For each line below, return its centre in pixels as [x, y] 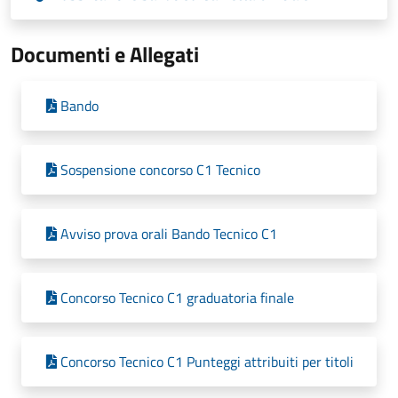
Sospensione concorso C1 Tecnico [160, 170]
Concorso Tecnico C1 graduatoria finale [177, 298]
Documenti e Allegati [105, 54]
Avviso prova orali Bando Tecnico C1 [169, 234]
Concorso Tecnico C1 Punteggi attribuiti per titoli [207, 362]
